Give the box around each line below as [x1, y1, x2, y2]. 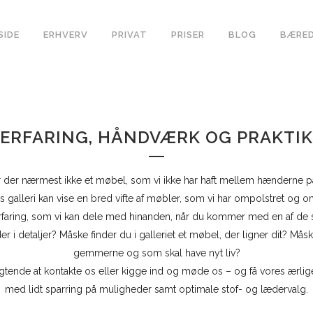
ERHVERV [43, 29, 88, 40]
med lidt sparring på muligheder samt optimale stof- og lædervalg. [5, 284, 308, 295]
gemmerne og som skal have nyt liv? [73, 247, 240, 259]
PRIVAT [112, 29, 147, 40]
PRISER [171, 29, 205, 40]
